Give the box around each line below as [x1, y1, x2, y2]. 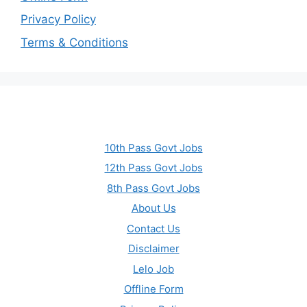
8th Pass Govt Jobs [107, 181, 200, 195]
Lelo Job [133, 262, 174, 275]
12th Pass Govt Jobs [104, 161, 203, 175]
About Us [131, 201, 176, 215]
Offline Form [123, 282, 184, 296]
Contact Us [127, 221, 180, 235]
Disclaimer [127, 242, 180, 256]
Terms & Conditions [21, 35, 128, 49]
